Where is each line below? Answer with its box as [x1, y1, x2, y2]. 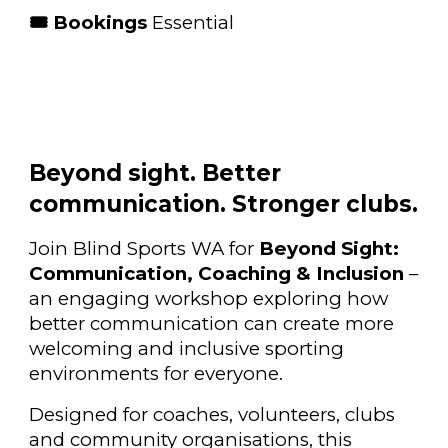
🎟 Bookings [29, 11, 153, 35]
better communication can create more [29, 312, 395, 336]
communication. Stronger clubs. [29, 190, 419, 219]
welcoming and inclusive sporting [29, 337, 345, 361]
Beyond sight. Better [29, 159, 282, 188]
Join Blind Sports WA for [29, 237, 260, 261]
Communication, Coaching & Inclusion [29, 262, 405, 286]
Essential [152, 11, 235, 35]
